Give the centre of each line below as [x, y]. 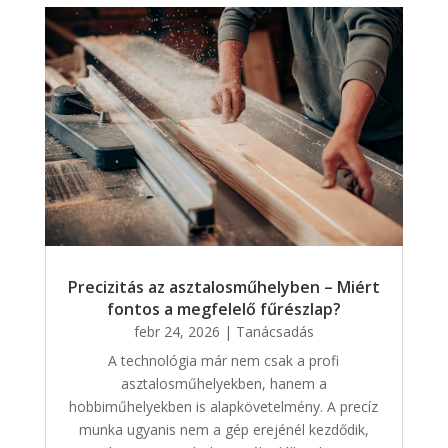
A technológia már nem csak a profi [224, 361]
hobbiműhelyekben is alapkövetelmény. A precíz [224, 407]
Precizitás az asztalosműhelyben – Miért [223, 287]
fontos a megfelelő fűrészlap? [223, 309]
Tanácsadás [274, 332]
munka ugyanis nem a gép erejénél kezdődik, [223, 430]
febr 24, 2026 [176, 332]
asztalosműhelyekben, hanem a [223, 384]
